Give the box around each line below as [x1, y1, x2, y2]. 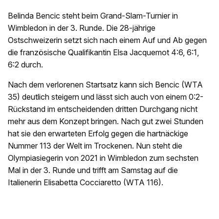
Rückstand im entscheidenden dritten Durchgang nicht [8, 104, 197, 114]
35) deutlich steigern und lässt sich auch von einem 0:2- [8, 92, 203, 102]
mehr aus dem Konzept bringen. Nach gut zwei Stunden [8, 116, 203, 127]
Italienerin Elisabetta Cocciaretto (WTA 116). [8, 177, 163, 188]
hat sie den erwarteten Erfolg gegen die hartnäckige [8, 129, 188, 139]
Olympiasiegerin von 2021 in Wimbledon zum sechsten [8, 153, 198, 163]
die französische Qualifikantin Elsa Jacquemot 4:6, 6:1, [8, 47, 199, 58]
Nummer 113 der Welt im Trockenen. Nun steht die [8, 141, 182, 151]
